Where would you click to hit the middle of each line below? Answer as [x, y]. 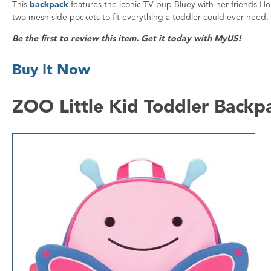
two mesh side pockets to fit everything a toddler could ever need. [140, 17]
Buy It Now [51, 70]
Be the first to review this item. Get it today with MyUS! [127, 38]
